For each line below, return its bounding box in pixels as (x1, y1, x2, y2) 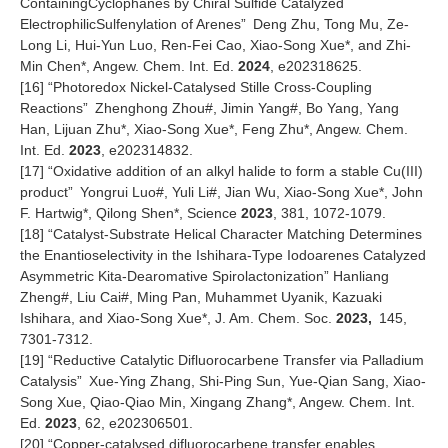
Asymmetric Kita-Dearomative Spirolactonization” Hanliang (20, 268, 389, 285)
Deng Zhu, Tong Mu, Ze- (253, 16, 409, 33)
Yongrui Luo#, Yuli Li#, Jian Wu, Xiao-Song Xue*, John (80, 184, 423, 201)
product (20, 184, 68, 201)
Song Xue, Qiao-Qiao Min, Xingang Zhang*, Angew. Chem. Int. (20, 394, 415, 411)
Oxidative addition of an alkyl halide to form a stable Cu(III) (53, 163, 423, 180)
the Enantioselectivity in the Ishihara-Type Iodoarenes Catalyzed (20, 247, 426, 264)
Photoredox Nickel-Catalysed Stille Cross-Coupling (53, 79, 372, 96)
